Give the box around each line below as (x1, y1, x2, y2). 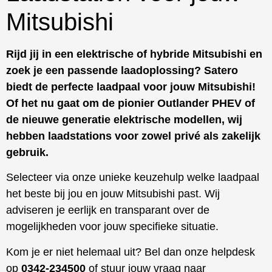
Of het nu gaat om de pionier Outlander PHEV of (6, 97, 255, 109)
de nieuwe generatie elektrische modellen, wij (6, 113, 242, 126)
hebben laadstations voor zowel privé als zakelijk (6, 129, 260, 142)
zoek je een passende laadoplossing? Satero (6, 64, 238, 76)
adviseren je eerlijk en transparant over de (6, 204, 209, 217)
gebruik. (6, 146, 49, 158)
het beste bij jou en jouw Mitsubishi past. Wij (6, 188, 220, 200)
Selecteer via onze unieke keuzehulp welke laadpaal (6, 171, 259, 184)
